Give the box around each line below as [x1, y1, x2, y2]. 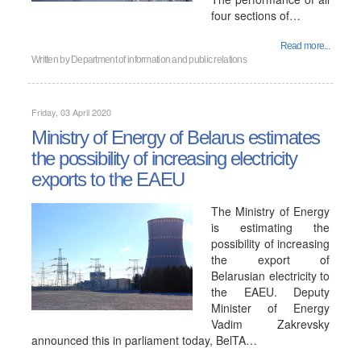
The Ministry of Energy [211, 203, 330, 219]
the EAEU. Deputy [211, 284, 330, 300]
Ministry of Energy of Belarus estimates [31, 127, 320, 148]
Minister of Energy [211, 300, 330, 316]
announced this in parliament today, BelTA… [31, 332, 257, 348]
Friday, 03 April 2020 [31, 106, 111, 118]
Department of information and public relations [71, 54, 247, 65]
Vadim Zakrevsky [211, 316, 330, 332]
